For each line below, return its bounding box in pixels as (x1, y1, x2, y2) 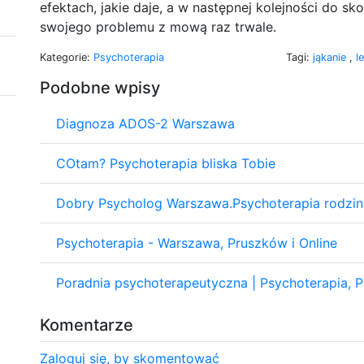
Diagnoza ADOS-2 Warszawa (56, 115, 235, 132)
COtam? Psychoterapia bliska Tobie (56, 154, 275, 171)
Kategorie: (40, 50, 93, 63)
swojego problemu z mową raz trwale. (40, 18, 276, 35)
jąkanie (313, 50, 349, 63)
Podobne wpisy (40, 77, 160, 97)
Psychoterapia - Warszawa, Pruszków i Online (56, 234, 337, 251)
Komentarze (40, 314, 133, 335)
